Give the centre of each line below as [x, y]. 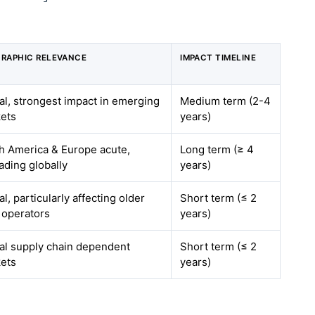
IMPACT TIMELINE [218, 58]
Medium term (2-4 [226, 101]
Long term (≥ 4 [217, 149]
